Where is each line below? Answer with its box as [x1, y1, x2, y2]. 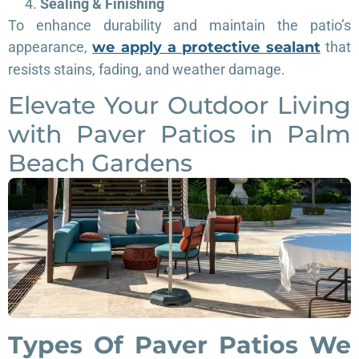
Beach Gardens [8, 148, 192, 179]
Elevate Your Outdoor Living [8, 91, 351, 121]
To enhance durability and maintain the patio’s [8, 16, 351, 34]
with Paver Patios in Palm [8, 119, 351, 150]
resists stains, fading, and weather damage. [8, 60, 285, 78]
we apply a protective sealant [92, 38, 321, 56]
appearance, [8, 38, 93, 55]
